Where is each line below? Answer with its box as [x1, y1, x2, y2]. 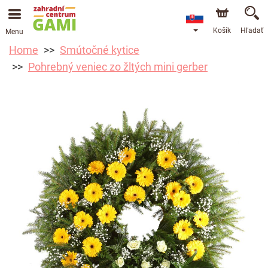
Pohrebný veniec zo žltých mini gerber [28, 60, 208, 73]
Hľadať [240, 26, 263, 35]
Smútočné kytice [60, 44, 139, 56]
